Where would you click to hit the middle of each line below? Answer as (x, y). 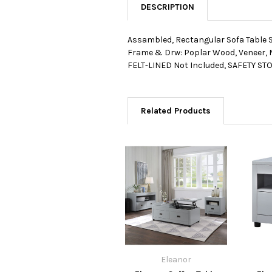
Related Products (176, 110)
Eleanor (176, 259)
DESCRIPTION (168, 7)
